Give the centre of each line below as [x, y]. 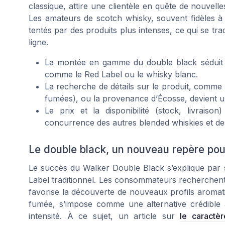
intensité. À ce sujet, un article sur [104, 216]
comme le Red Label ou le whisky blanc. [121, 75]
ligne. [38, 42]
